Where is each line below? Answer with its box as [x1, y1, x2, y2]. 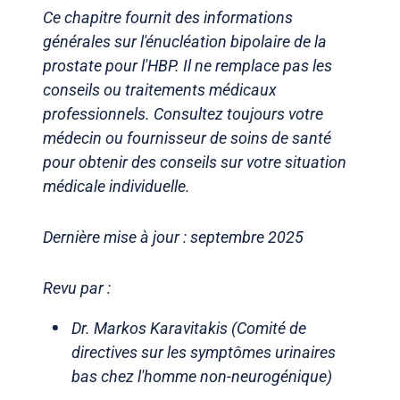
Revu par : [43, 278, 114, 297]
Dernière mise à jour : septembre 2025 [43, 227, 304, 246]
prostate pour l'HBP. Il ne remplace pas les [43, 55, 332, 75]
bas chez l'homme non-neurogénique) [71, 366, 332, 386]
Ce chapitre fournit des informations [43, 7, 293, 27]
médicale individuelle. [43, 176, 190, 196]
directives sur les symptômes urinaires [71, 342, 336, 362]
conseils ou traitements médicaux [43, 79, 277, 99]
